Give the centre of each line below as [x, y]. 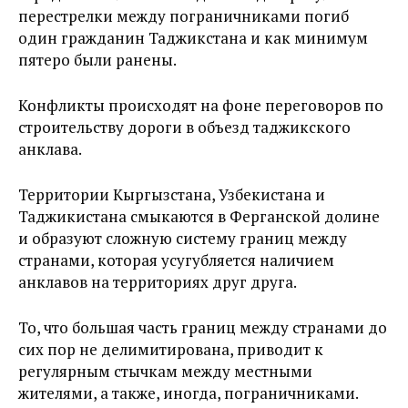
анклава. [50, 149]
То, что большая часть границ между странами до [203, 327]
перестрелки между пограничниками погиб [184, 16]
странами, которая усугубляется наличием [176, 260]
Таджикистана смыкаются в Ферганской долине [199, 216]
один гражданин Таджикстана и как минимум [193, 38]
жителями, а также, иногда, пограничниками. [189, 393]
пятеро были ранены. [97, 60]
